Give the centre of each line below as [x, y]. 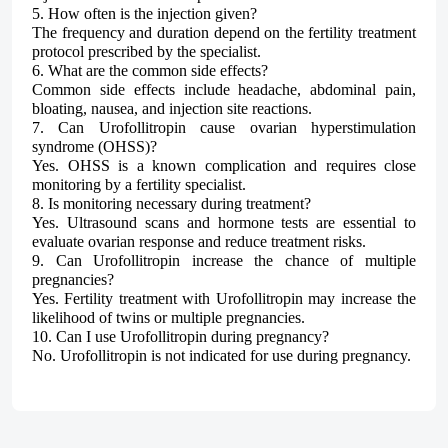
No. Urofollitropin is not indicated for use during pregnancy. [221, 355]
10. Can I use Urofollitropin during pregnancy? [180, 336]
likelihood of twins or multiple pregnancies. [168, 317]
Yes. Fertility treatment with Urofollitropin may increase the [224, 298]
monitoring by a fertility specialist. [139, 184]
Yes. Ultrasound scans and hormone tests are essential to [224, 222]
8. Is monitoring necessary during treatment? [171, 203]
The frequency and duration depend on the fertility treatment [224, 32]
